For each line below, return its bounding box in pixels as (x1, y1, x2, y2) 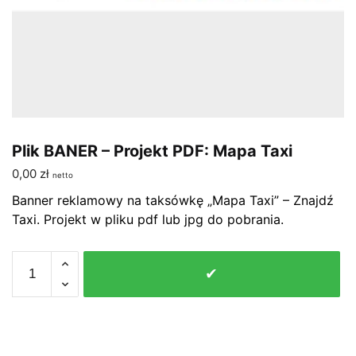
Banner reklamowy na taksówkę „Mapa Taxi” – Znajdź (12, 192, 334, 208)
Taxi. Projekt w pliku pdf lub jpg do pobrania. (12, 211, 284, 227)
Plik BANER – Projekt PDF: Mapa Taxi (12, 141, 292, 161)
